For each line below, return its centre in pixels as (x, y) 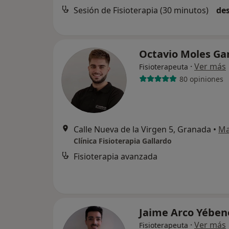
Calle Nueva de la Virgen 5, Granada (142, 129)
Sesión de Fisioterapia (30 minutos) (141, 10)
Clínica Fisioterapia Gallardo (123, 141)
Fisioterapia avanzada (116, 156)
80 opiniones (201, 79)
